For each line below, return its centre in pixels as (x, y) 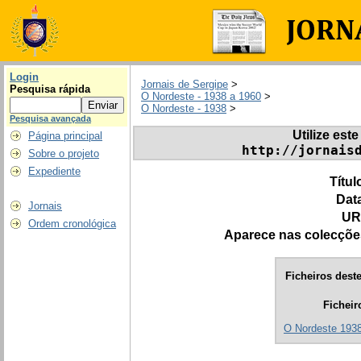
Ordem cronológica (72, 224)
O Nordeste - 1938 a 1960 (201, 97)
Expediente (54, 171)
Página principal (65, 136)
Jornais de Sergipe (185, 85)
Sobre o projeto (64, 154)
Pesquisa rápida (50, 89)
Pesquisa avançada (50, 118)
